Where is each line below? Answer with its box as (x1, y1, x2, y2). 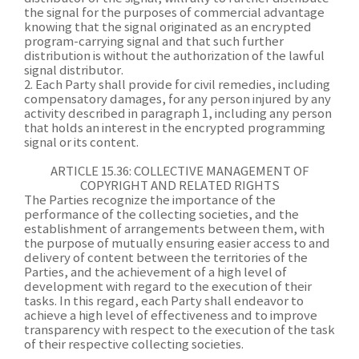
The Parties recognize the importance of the (24, 194, 276, 208)
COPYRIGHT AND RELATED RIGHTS (79, 179, 280, 193)
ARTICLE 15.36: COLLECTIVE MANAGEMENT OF (50, 165, 309, 179)
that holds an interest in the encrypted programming (24, 122, 325, 135)
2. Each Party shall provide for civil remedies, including (24, 79, 330, 92)
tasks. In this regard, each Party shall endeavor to (24, 295, 304, 309)
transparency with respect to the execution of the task (24, 324, 335, 337)
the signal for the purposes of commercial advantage (24, 6, 325, 20)
